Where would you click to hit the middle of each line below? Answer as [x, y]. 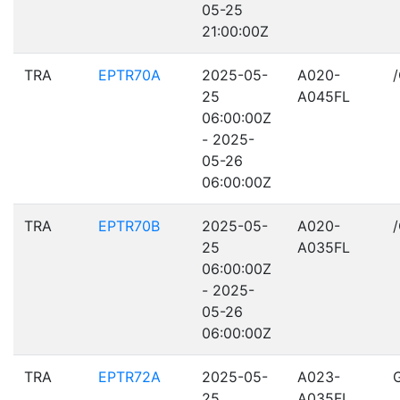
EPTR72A [129, 377]
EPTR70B [129, 226]
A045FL [324, 96]
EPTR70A [129, 75]
